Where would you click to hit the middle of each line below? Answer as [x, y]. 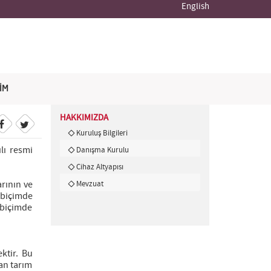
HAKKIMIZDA [84, 118]
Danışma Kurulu [102, 150]
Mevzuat [90, 184]
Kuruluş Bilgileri [102, 133]
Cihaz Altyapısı [100, 167]
